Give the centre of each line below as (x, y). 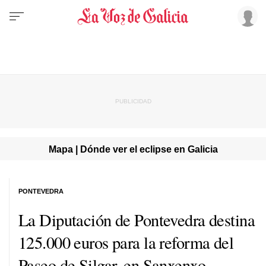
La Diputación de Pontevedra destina (137, 219)
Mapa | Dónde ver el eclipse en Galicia (133, 149)
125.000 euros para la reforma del (126, 242)
